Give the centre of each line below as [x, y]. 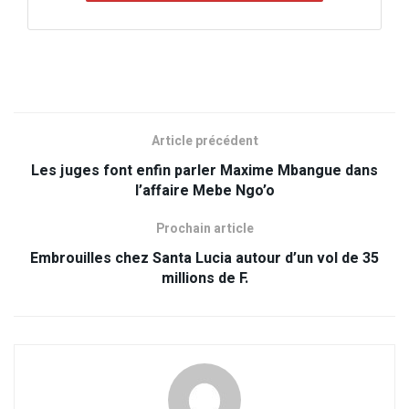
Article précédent [204, 141]
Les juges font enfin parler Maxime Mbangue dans [204, 170]
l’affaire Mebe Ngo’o [204, 190]
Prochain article [204, 228]
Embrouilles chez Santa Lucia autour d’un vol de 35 [204, 258]
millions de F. [204, 278]
